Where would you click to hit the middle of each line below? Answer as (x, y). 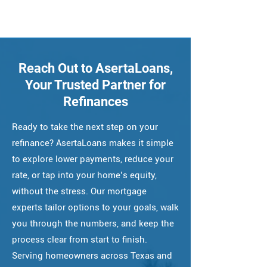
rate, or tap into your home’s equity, (84, 175)
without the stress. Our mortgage (79, 191)
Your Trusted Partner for (95, 85)
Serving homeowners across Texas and (92, 256)
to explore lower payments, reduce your (93, 159)
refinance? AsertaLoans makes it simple (93, 143)
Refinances (95, 102)
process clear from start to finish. (80, 240)
